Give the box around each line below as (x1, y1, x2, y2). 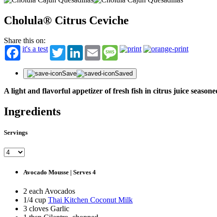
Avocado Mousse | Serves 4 (23, 168, 96, 176)
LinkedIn (83, 45, 111, 53)
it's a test (22, 45, 48, 53)
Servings (4, 129, 28, 137)
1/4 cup (23, 196, 48, 204)
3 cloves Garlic (23, 204, 71, 213)
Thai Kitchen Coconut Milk (48, 196, 133, 204)
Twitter (65, 45, 87, 53)
